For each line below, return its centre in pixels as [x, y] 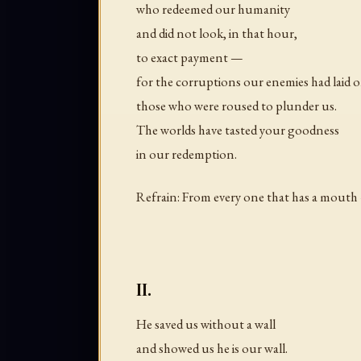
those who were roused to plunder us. [237, 106]
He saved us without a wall [206, 324]
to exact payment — [190, 57]
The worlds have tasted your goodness [238, 130]
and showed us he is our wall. [212, 349]
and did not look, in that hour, [217, 33]
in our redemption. [187, 154]
